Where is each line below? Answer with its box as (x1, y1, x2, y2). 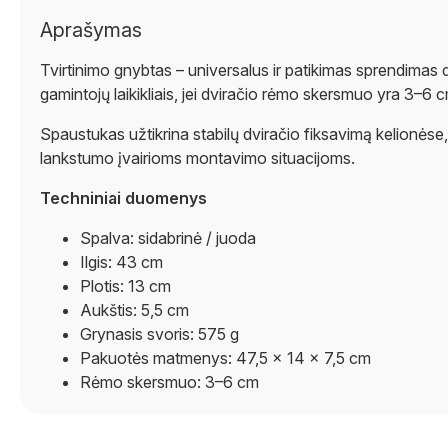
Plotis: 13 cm (80, 276, 171, 296)
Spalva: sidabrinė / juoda (80, 228, 256, 248)
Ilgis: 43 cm (80, 252, 163, 272)
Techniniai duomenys (40, 188, 207, 208)
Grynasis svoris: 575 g (80, 324, 239, 344)
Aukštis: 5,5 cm (80, 300, 189, 320)
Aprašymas (40, 18, 142, 42)
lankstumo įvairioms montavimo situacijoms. (40, 148, 355, 168)
